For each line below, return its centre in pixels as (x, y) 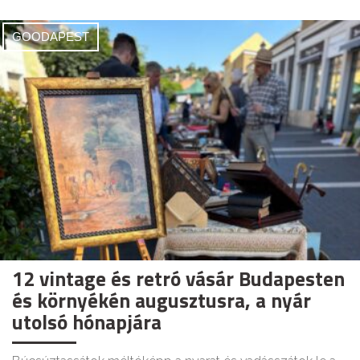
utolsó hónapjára (87, 323)
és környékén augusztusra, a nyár (162, 301)
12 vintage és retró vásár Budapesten (178, 279)
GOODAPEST (51, 37)
